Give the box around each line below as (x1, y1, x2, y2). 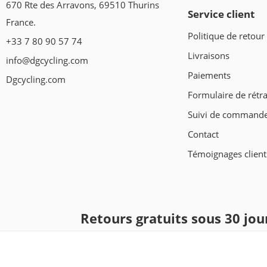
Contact (188, 128, 219, 140)
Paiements (188, 69, 231, 81)
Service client (188, 7, 254, 21)
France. (6, 17, 36, 29)
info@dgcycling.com (6, 55, 88, 67)
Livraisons (188, 49, 229, 61)
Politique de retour (188, 30, 265, 42)
